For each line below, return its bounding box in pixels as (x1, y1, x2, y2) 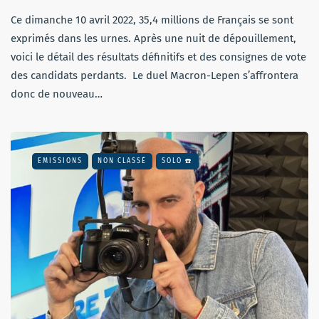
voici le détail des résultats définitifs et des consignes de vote (11, 50, 306, 63)
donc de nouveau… (11, 87, 103, 100)
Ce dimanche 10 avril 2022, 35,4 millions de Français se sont (11, 13, 293, 26)
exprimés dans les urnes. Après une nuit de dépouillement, (11, 31, 296, 45)
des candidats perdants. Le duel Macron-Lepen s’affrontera (11, 68, 298, 82)
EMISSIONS (38, 156, 83, 165)
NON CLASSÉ (98, 156, 147, 165)
